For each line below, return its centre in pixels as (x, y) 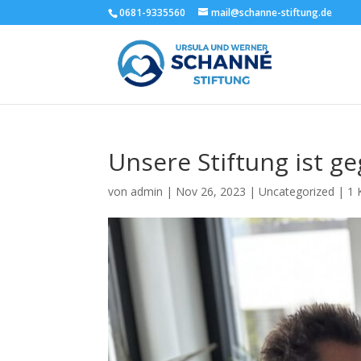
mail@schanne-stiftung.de (272, 12)
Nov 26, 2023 (211, 191)
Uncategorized (297, 191)
